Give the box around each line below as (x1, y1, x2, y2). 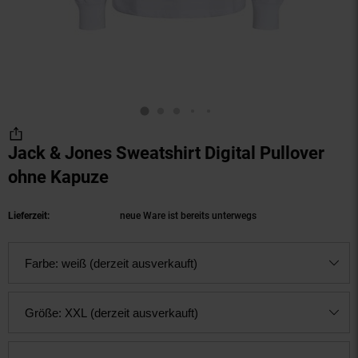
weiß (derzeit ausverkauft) (62, 256, 197, 270)
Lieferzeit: (8, 210, 50, 221)
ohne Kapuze (8, 167, 109, 187)
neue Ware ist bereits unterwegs (120, 210, 257, 221)
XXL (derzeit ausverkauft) (65, 305, 198, 320)
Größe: (25, 305, 65, 320)
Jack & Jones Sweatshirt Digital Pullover (8, 143, 324, 163)
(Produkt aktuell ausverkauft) (109, 167, 338, 187)
